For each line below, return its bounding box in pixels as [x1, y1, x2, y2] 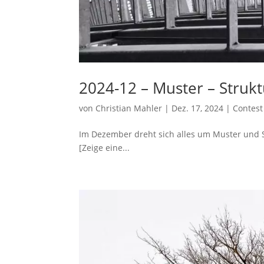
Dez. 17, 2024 [171, 102, 224, 114]
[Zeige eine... [79, 141, 130, 153]
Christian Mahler [95, 102, 163, 114]
